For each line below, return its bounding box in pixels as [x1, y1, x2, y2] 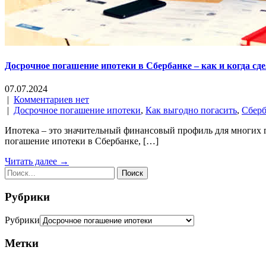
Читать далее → [5, 156, 69, 167]
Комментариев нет [14, 94, 89, 105]
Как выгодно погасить [145, 105, 237, 116]
